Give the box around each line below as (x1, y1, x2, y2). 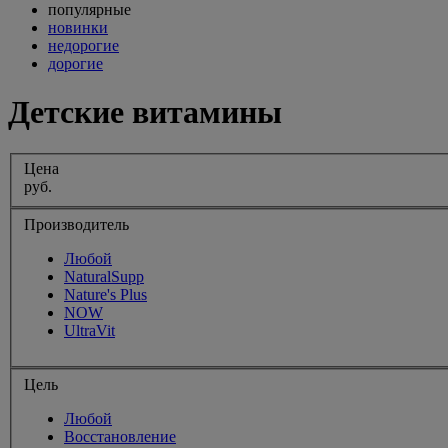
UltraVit (64, 322, 115, 340)
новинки (48, 19, 108, 36)
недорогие (48, 37, 119, 54)
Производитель (24, 216, 129, 234)
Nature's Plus (64, 286, 147, 304)
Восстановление (64, 427, 176, 445)
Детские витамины (8, 94, 282, 131)
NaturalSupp (64, 268, 144, 286)
